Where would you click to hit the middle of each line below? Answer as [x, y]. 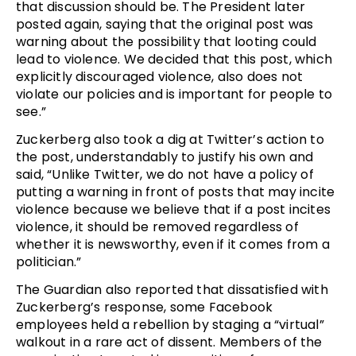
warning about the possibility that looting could [166, 41]
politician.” [49, 261]
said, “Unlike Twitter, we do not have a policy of [165, 174]
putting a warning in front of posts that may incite [176, 192]
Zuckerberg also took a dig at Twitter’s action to [170, 139]
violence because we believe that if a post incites [174, 209]
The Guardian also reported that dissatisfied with [172, 289]
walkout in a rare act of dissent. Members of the [169, 342]
